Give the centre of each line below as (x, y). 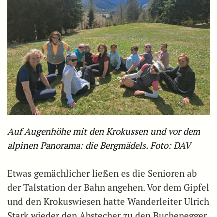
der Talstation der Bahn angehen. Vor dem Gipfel (108, 187)
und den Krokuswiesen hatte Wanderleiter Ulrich (108, 201)
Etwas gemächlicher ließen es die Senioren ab (102, 173)
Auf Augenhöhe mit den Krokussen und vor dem (104, 131)
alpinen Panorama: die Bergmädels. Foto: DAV (99, 145)
